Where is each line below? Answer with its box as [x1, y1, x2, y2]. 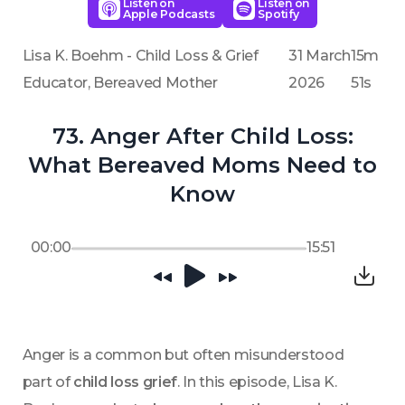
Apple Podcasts [122, 7, 215, 21]
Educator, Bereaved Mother [22, 74, 218, 91]
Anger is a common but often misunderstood [22, 346, 344, 363]
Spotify [258, 7, 299, 21]
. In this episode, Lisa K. [176, 373, 337, 391]
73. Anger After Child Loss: [52, 123, 353, 149]
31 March [288, 47, 351, 64]
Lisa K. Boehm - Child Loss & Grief [22, 47, 259, 64]
